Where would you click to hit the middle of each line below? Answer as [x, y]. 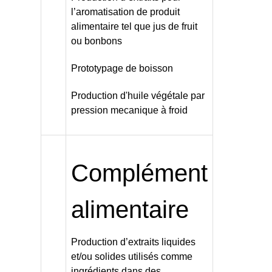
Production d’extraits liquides [133, 242]
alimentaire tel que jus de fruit [134, 27]
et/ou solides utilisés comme [131, 257]
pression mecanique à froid [130, 110]
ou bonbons [96, 41]
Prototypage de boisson [123, 69]
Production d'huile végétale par [138, 96]
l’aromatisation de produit [125, 12]
